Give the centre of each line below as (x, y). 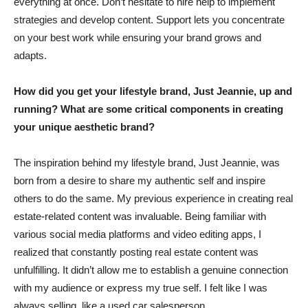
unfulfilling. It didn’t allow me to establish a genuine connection (151, 269)
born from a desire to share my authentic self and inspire (140, 180)
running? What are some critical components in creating (148, 109)
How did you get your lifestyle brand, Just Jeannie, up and (153, 91)
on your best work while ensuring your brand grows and (137, 37)
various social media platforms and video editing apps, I (137, 234)
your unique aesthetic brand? (84, 126)
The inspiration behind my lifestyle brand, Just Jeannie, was (147, 162)
